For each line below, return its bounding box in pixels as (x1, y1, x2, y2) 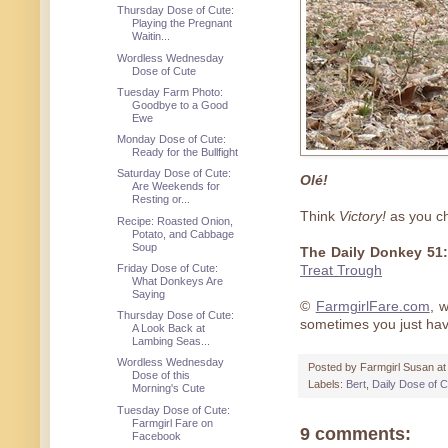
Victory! (339, 208, 386, 224)
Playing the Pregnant (132, 17, 233, 30)
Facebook (132, 429, 182, 442)
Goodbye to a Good (132, 98, 229, 111)
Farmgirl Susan (360, 360, 434, 373)
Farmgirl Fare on (132, 416, 214, 429)
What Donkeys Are (132, 274, 224, 287)
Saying (132, 287, 166, 300)
